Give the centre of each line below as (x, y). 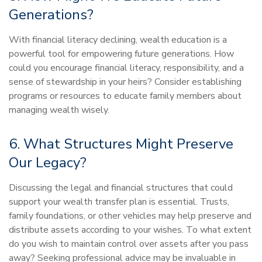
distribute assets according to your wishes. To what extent (130, 230)
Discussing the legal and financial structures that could (121, 188)
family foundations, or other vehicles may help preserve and (130, 216)
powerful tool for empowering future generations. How (121, 54)
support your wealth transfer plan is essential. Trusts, (119, 202)
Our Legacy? (48, 163)
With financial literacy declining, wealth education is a (118, 40)
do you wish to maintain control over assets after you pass (129, 244)
